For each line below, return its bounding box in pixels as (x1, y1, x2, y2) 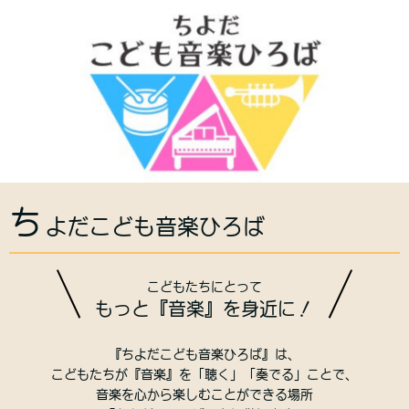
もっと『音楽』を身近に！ (95, 299, 314, 318)
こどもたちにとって (147, 280, 262, 293)
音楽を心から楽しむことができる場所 (96, 388, 313, 401)
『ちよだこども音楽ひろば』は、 (109, 348, 300, 361)
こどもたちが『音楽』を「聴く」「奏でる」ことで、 (51, 368, 358, 381)
